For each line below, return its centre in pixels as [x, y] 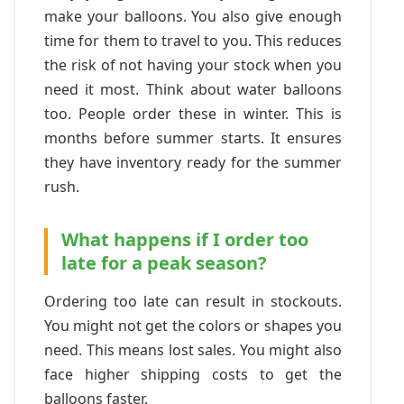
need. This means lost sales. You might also [193, 349]
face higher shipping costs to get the [193, 374]
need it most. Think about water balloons [193, 89]
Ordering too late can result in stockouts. [193, 301]
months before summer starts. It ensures [193, 138]
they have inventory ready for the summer [193, 162]
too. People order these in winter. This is [193, 113]
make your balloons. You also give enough [193, 16]
